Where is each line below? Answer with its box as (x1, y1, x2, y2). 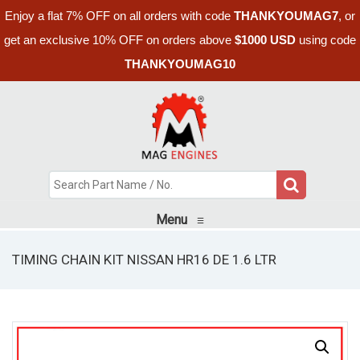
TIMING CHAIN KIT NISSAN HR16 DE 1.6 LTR (12, 251, 276, 268)
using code (296, 33, 356, 47)
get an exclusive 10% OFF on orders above (4, 33, 235, 47)
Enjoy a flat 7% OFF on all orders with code (5, 9, 234, 22)
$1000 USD (235, 33, 296, 47)
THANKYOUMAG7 (234, 9, 338, 22)
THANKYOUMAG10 (125, 57, 235, 71)
